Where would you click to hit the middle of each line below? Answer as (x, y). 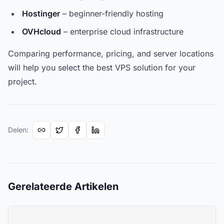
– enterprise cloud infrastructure (122, 31)
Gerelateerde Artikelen (63, 186)
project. (22, 81)
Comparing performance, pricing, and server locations (111, 53)
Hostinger (41, 13)
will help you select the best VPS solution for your (102, 67)
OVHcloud (41, 31)
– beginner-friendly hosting (112, 13)
